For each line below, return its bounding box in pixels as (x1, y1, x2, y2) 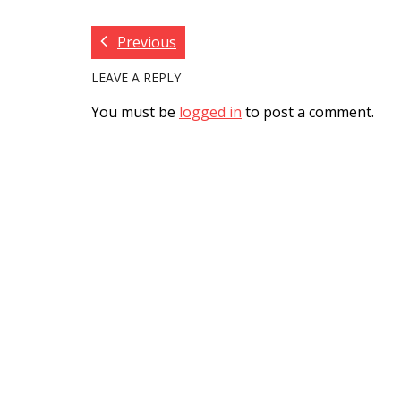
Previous (117, 32, 176, 52)
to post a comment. (242, 102, 374, 122)
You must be (91, 102, 179, 122)
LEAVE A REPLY (91, 69, 181, 86)
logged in (179, 102, 242, 122)
